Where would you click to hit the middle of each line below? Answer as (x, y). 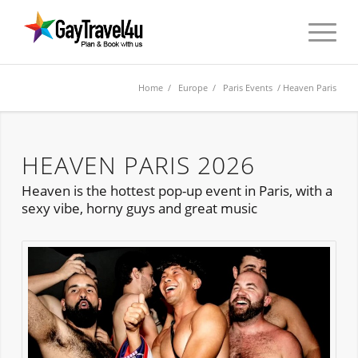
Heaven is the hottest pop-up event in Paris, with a (177, 191)
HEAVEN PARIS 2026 (138, 165)
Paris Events (248, 88)
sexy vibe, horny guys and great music (139, 209)
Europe (193, 88)
